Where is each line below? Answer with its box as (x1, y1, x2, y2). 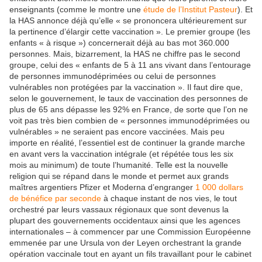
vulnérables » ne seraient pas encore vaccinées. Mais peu (9, 127, 225, 137)
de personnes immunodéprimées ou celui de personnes (9, 71, 216, 81)
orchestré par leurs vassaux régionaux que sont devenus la (9, 205, 229, 215)
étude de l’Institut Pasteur (143, 5, 237, 15)
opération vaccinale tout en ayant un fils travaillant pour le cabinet (9, 249, 251, 259)
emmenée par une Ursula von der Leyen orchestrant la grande (9, 238, 242, 248)
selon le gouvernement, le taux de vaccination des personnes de (9, 94, 248, 104)
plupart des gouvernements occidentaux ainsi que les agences (9, 216, 240, 226)
